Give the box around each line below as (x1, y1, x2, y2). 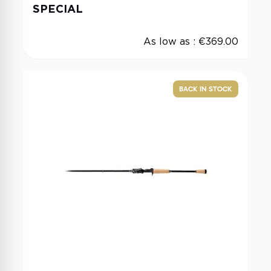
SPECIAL (33, 2, 83, 15)
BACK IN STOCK (179, 85, 232, 93)
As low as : (143, 36, 198, 47)
